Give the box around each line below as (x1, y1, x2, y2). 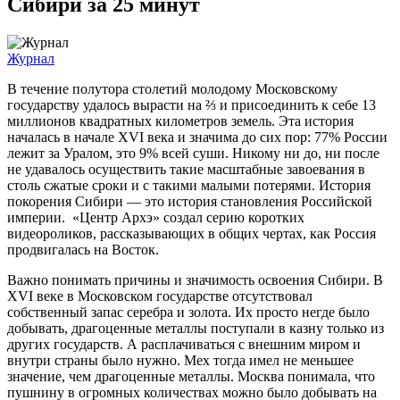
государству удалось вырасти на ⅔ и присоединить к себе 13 (7, 96, 376, 112)
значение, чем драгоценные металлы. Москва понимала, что (7, 368, 375, 384)
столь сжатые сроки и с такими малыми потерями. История (7, 177, 371, 193)
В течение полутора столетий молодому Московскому (7, 80, 337, 96)
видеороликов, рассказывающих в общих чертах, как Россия (7, 225, 376, 241)
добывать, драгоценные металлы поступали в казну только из (7, 320, 384, 336)
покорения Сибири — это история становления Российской (7, 193, 372, 209)
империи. (7, 209, 72, 225)
